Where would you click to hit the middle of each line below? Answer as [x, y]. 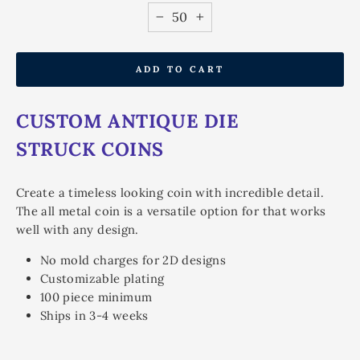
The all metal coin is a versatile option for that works [171, 211]
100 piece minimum [96, 297]
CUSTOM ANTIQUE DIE [128, 120]
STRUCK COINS [90, 148]
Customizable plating [102, 278]
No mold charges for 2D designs [133, 260]
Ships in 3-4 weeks [94, 315]
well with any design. [78, 229]
